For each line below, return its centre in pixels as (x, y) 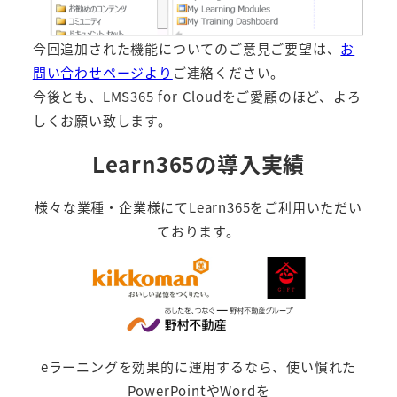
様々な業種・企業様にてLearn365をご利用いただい (198, 207)
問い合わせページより (102, 73)
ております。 (198, 231)
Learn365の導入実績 (198, 164)
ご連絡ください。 (229, 73)
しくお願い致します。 (102, 121)
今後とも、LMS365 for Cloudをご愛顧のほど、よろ (197, 97)
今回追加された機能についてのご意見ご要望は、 (187, 49)
